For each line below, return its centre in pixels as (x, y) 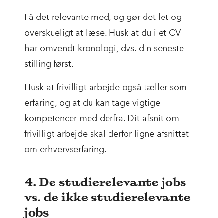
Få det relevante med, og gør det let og (103, 17)
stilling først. (49, 64)
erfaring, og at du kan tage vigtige (92, 103)
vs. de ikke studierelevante (108, 197)
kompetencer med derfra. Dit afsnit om (102, 118)
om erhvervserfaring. (65, 150)
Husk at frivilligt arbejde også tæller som (106, 87)
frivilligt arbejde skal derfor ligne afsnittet (107, 134)
